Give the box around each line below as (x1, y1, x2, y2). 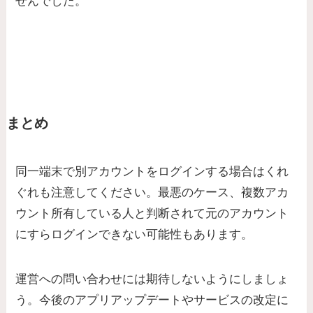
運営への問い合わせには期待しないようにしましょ (15, 272, 289, 286)
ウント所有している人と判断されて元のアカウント (15, 207, 289, 221)
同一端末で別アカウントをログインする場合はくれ (15, 165, 289, 179)
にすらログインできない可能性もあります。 (15, 228, 254, 242)
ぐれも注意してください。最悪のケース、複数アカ (15, 186, 289, 200)
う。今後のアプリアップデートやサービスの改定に (15, 293, 289, 307)
